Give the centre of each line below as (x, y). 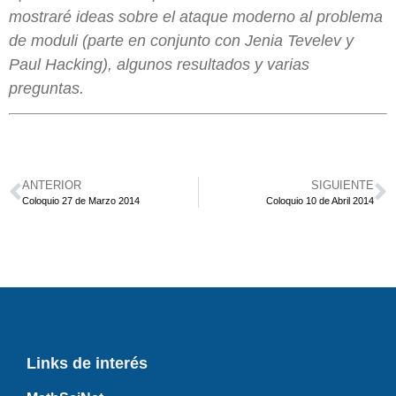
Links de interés (87, 364)
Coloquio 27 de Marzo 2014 (81, 201)
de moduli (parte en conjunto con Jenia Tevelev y (181, 41)
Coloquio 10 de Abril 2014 (320, 201)
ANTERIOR (52, 186)
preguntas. (46, 89)
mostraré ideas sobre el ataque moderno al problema (196, 17)
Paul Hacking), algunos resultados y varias (159, 65)
